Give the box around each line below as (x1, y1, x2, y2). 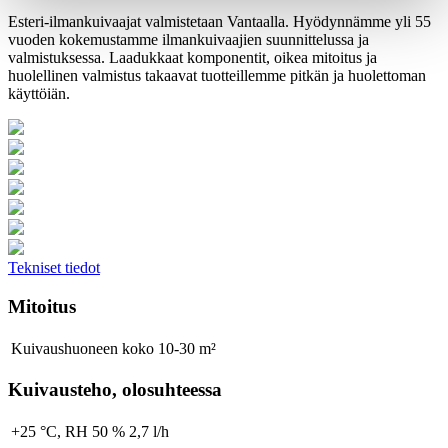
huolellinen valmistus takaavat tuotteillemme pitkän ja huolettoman (8, 67, 426, 85)
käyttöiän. (8, 85, 70, 103)
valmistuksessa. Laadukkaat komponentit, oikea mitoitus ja (8, 49, 377, 67)
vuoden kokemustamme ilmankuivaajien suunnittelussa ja (8, 31, 369, 49)
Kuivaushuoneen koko (11, 339, 154, 357)
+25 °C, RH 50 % (11, 423, 125, 441)
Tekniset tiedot (8, 259, 100, 277)
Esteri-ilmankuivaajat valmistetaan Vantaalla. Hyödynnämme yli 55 (8, 13, 431, 31)
